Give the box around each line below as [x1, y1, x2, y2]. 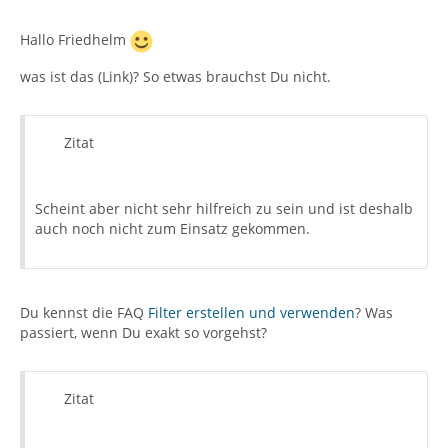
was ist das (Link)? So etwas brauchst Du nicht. [20, 67, 331, 86]
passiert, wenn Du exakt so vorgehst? [20, 323, 267, 342]
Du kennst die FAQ [20, 303, 148, 322]
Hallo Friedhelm [20, 30, 130, 50]
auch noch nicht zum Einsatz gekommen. [35, 219, 310, 238]
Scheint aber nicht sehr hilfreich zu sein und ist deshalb [35, 199, 413, 218]
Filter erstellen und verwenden [148, 303, 355, 322]
